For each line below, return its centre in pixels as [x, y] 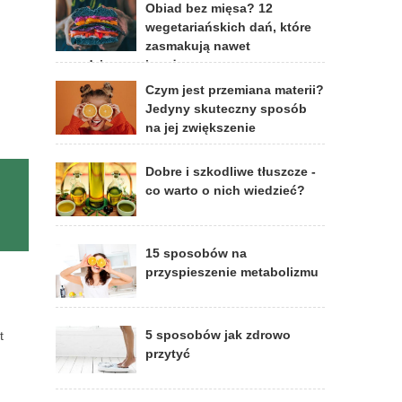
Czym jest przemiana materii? [235, 90]
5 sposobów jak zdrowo [218, 335]
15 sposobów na [196, 253]
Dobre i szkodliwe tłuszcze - [231, 171]
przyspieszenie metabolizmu [232, 272]
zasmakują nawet [198, 46]
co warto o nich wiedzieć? [225, 190]
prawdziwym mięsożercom [135, 65]
